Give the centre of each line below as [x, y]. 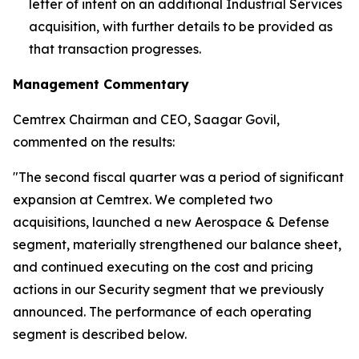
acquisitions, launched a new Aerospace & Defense [171, 222]
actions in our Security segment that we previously [168, 289]
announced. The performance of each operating [162, 312]
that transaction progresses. [115, 49]
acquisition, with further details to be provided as [181, 26]
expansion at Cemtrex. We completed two [143, 200]
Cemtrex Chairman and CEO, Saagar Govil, [146, 119]
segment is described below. [100, 334]
